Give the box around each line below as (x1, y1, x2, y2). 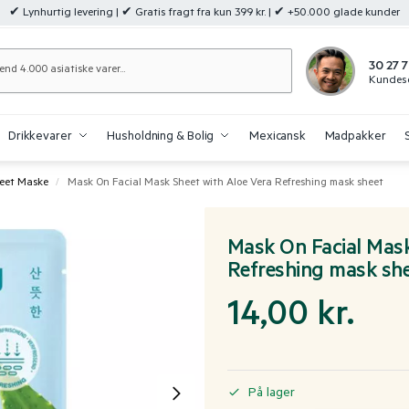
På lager (248, 387, 295, 403)
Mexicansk (248, 131, 307, 144)
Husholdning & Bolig (107, 131, 215, 144)
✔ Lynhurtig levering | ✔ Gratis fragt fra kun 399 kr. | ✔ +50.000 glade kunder (9, 7, 400, 20)
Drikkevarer (7, 131, 72, 144)
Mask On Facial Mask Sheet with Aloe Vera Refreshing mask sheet (68, 177, 384, 190)
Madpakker (324, 131, 386, 144)
